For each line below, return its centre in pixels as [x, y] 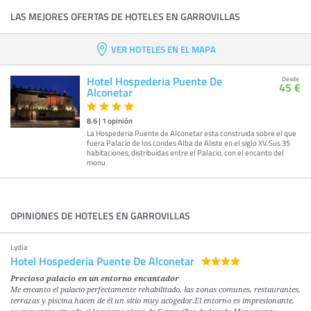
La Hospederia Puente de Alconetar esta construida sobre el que [192, 133]
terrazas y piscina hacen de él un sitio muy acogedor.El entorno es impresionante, [152, 301]
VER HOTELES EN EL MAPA [163, 49]
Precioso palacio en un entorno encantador [95, 279]
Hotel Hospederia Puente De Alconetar [102, 261]
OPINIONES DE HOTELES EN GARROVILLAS [100, 216]
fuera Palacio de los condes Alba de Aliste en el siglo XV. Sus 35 [188, 143]
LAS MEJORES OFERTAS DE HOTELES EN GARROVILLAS [125, 16]
